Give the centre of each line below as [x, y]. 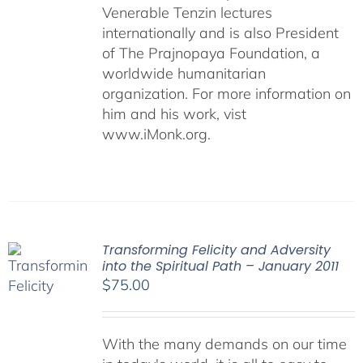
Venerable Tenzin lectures [187, 13]
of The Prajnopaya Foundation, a [211, 53]
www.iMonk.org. [156, 134]
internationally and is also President [220, 33]
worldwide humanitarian [184, 73]
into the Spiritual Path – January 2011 [220, 266]
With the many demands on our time [224, 344]
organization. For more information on [226, 94]
